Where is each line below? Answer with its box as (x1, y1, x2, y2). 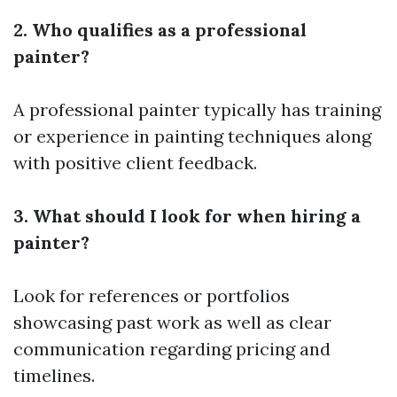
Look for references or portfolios (13, 284, 290, 307)
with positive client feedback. (13, 152, 257, 174)
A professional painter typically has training (13, 98, 381, 121)
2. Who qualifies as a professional (13, 19, 307, 41)
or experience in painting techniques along (13, 125, 371, 147)
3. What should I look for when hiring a (13, 205, 361, 227)
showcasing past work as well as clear (13, 311, 331, 333)
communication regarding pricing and (13, 338, 331, 360)
